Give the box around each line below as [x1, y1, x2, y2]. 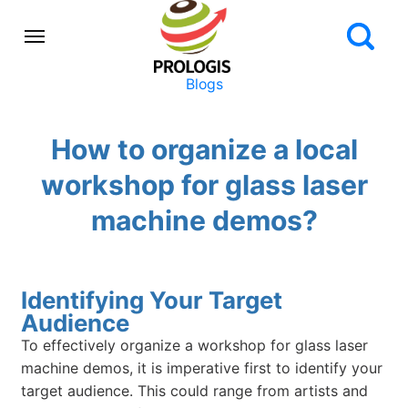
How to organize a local [50, 133, 358, 167]
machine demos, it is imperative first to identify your [21, 358, 383, 377]
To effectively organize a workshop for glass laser [21, 335, 369, 354]
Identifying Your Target [21, 285, 283, 314]
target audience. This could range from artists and [21, 381, 369, 400]
